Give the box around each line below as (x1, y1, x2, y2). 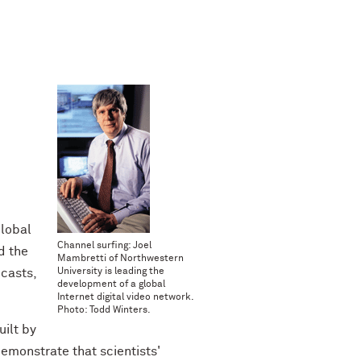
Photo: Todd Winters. (57, 305, 151, 315)
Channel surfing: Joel (57, 241, 151, 251)
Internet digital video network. (57, 293, 194, 302)
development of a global (57, 280, 165, 289)
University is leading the (57, 267, 164, 276)
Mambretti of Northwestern (57, 254, 184, 263)
